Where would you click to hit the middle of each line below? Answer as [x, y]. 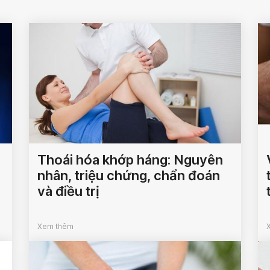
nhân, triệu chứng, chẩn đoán [129, 176]
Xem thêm [56, 227]
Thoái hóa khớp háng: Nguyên [130, 160]
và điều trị [69, 191]
